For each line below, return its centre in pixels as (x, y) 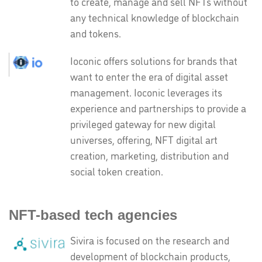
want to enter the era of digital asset (149, 76)
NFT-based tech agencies (93, 215)
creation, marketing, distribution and (149, 155)
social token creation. (117, 171)
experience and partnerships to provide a (158, 108)
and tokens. (96, 33)
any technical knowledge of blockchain (155, 17)
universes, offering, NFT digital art (144, 139)
